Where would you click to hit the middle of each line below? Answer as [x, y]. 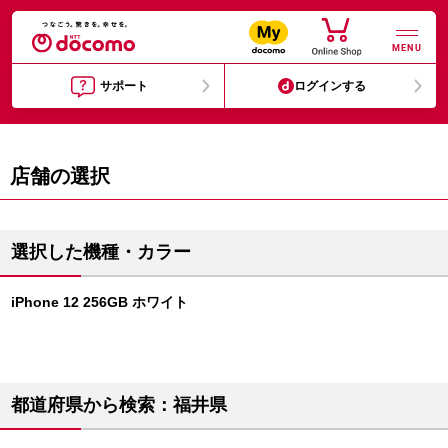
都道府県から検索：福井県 [119, 405]
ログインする [330, 86]
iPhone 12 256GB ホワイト [99, 302]
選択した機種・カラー [101, 252]
